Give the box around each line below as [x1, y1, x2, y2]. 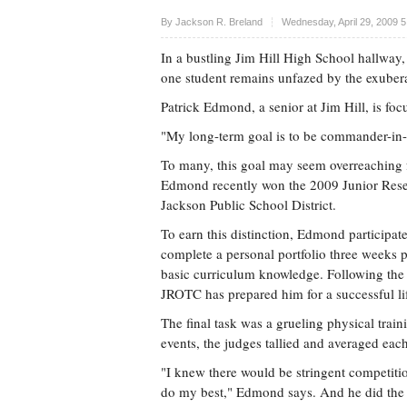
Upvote [253, 13, 291, 27]
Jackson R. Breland [175, 16, 263, 27]
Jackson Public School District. [161, 195, 336, 213]
